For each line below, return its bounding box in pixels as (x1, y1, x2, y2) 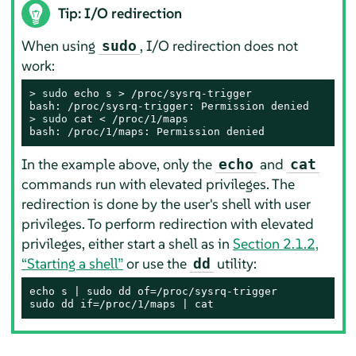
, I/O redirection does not (140, 37, 299, 56)
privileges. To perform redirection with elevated (21, 215, 315, 234)
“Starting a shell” (21, 254, 124, 273)
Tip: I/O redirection (58, 4, 183, 23)
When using (21, 37, 99, 56)
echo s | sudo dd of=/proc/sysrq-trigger (29, 285, 278, 298)
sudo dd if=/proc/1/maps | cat (29, 298, 215, 311)
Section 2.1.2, (233, 234, 319, 253)
